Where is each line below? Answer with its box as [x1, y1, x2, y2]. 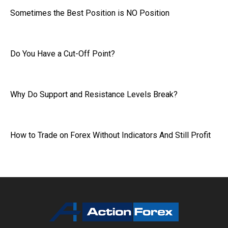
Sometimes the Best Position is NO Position [10, 8, 169, 18]
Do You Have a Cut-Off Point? [10, 48, 115, 59]
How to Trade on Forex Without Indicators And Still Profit [10, 130, 211, 140]
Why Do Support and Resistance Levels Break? [10, 89, 178, 99]
